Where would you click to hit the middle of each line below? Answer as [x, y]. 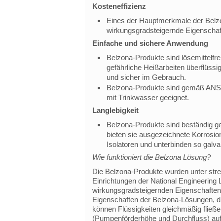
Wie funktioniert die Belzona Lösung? [151, 157]
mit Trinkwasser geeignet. [147, 97]
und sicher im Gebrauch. [146, 77]
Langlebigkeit [115, 110]
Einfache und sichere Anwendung [150, 43]
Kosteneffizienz [119, 6]
